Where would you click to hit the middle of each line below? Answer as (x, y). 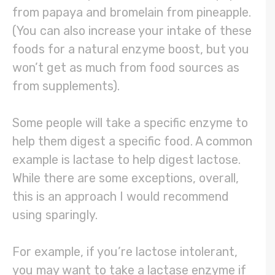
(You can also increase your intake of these (132, 31)
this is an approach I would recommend (121, 197)
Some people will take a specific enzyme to (130, 123)
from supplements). (68, 86)
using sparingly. (56, 215)
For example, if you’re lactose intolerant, (125, 252)
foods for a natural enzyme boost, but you (131, 49)
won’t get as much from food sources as (126, 68)
